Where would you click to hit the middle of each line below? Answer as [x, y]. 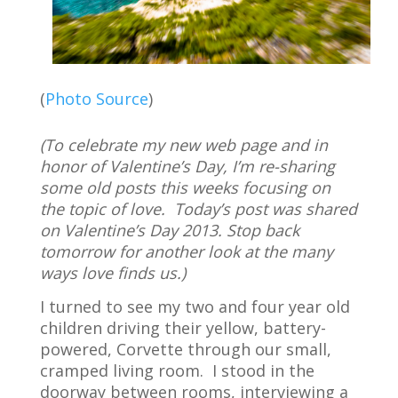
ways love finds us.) [112, 272]
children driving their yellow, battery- [183, 327]
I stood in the [263, 370]
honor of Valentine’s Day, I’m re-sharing [187, 166]
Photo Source [96, 98]
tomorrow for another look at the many [186, 251]
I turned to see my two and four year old [195, 306]
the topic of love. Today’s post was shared [198, 208]
